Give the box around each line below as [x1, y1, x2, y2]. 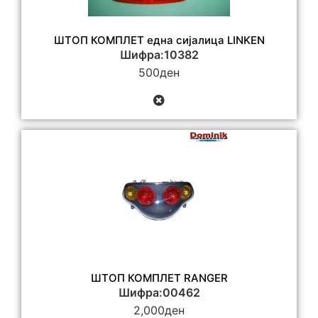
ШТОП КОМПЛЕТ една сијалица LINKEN [53, 33, 265, 47]
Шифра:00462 [118, 285, 200, 300]
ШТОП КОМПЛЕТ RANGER [90, 271, 228, 285]
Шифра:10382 [119, 47, 199, 62]
